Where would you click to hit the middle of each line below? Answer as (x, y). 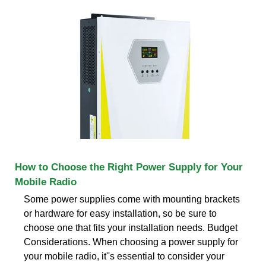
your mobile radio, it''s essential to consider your (124, 256)
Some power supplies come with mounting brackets (132, 199)
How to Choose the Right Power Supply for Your (129, 167)
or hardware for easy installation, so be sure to (120, 213)
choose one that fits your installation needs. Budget (131, 227)
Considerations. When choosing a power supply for (131, 242)
